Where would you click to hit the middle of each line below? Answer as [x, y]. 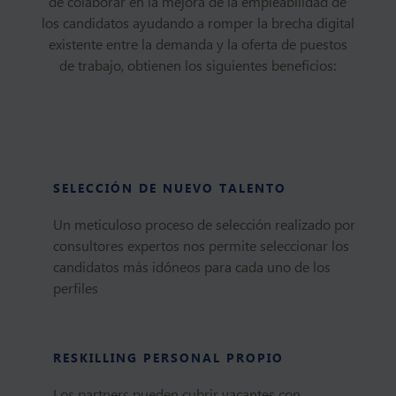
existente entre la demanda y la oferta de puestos [198, 45]
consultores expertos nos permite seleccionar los [201, 247]
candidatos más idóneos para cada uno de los [191, 268]
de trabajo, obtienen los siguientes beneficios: [198, 66]
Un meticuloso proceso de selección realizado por [204, 225]
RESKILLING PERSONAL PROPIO [168, 358]
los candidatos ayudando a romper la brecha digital [198, 24]
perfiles [75, 289]
